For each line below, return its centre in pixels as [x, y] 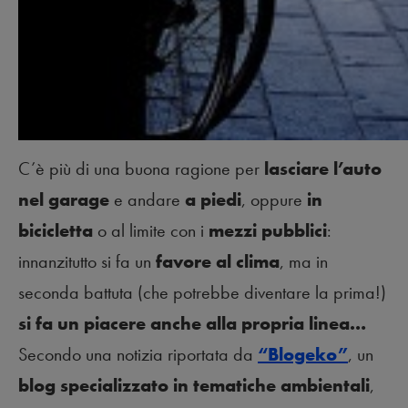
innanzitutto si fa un [87, 262]
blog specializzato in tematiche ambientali [194, 386]
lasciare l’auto [321, 169]
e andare [147, 200]
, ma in [304, 262]
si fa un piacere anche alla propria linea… [192, 324]
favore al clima [218, 262]
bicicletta [56, 231]
